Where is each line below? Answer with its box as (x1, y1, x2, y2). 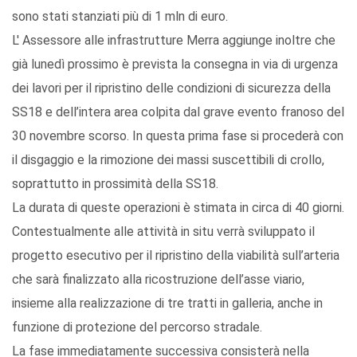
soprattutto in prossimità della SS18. (12, 176, 218, 192)
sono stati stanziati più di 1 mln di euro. (12, 9, 228, 25)
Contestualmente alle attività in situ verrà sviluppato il (12, 224, 315, 240)
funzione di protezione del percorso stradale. (12, 320, 262, 335)
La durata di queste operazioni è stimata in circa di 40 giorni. (12, 200, 344, 216)
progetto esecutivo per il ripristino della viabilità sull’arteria (12, 248, 339, 264)
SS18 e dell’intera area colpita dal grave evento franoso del (12, 104, 344, 120)
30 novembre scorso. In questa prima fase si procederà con (12, 128, 343, 144)
